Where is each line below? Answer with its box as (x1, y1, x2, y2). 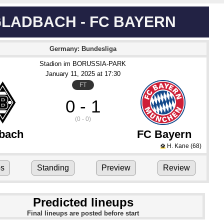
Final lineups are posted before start (27, 209, 139, 217)
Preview (101, 163, 131, 172)
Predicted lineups (32, 195, 133, 209)
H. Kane (166, 142, 189, 149)
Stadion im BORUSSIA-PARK (39, 60, 126, 67)
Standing (36, 163, 69, 172)
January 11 (45, 70, 77, 77)
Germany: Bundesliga (49, 45, 116, 52)
